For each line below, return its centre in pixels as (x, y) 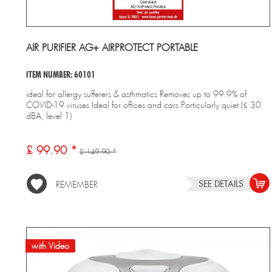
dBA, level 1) (49, 116)
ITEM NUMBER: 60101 (60, 74)
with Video (50, 246)
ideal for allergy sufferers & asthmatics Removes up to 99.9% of (136, 94)
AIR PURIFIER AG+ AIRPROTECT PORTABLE (112, 47)
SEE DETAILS (221, 184)
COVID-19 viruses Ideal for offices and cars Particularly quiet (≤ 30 (143, 105)
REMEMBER (76, 184)
